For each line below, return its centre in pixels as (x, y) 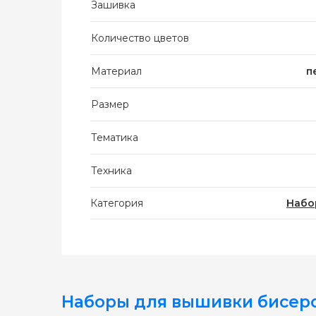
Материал (116, 71)
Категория (117, 203)
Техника (111, 171)
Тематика (115, 138)
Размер (110, 104)
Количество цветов (140, 38)
